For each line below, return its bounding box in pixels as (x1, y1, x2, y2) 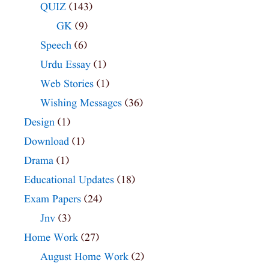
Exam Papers (24, 192, 81, 207)
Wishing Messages (40, 95, 122, 111)
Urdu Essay (40, 57, 91, 73)
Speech (40, 38, 71, 53)
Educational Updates (24, 172, 114, 188)
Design (24, 115, 55, 130)
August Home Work (40, 249, 128, 265)
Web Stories (40, 76, 94, 92)
